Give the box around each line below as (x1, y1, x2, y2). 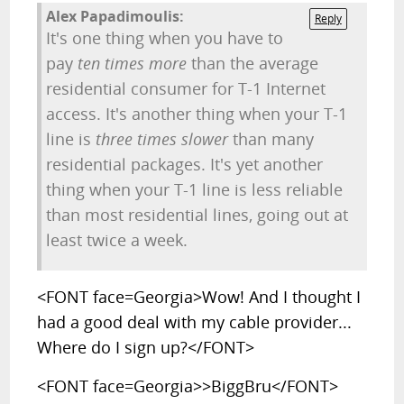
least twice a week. (46, 229, 188, 251)
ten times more (78, 52, 188, 74)
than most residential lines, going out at (46, 204, 349, 225)
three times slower (96, 128, 229, 150)
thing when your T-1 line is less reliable (46, 179, 344, 200)
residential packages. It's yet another (46, 153, 324, 175)
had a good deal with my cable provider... (37, 311, 353, 333)
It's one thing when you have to (46, 27, 284, 49)
